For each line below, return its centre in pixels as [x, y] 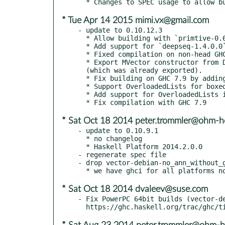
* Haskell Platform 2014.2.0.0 [82, 146]
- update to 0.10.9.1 [118, 130]
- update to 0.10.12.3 [120, 30]
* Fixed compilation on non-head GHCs [82, 54]
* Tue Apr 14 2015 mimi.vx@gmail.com [135, 20]
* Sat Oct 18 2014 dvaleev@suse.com [135, 189]
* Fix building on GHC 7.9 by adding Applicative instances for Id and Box [82, 78]
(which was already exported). [82, 70]
